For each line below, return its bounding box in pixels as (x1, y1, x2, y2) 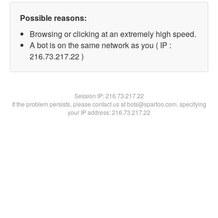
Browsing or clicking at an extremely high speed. (30, 28, 196, 39)
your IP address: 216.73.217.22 (68, 108, 150, 116)
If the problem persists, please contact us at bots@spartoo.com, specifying (12, 100, 206, 108)
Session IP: (74, 91, 106, 100)
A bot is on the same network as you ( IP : (30, 39, 171, 51)
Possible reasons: (20, 12, 87, 23)
